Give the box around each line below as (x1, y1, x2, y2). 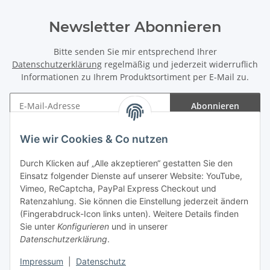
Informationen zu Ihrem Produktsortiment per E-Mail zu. (21, 71, 249, 83)
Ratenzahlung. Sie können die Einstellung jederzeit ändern (20, 196, 248, 207)
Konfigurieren (57, 221, 109, 232)
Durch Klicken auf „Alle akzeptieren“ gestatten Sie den (20, 158, 233, 169)
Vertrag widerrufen (96, 235, 174, 247)
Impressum (20, 256, 63, 267)
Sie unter (20, 221, 57, 232)
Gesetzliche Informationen (10, 177, 119, 189)
